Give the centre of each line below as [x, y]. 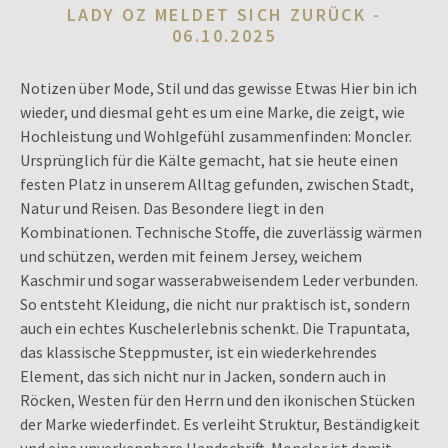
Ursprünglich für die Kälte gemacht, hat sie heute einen [209, 160]
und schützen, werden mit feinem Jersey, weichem [191, 256]
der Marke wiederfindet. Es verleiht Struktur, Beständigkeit [220, 424]
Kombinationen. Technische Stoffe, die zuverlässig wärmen [221, 232]
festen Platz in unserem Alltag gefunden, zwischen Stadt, [217, 184]
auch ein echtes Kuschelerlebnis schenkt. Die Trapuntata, [215, 328]
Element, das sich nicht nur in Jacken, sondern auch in [203, 376]
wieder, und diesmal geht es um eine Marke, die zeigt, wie [212, 112]
